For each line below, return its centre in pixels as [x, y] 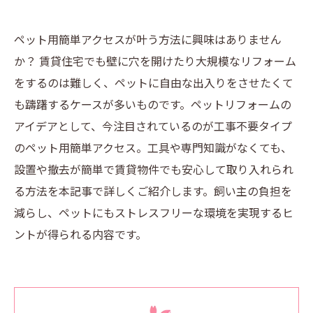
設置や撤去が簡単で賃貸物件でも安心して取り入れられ [154, 169]
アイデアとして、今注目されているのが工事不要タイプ [153, 126]
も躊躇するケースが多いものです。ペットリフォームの [153, 104]
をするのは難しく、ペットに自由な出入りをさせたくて [154, 82]
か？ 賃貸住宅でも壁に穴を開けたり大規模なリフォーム [155, 61]
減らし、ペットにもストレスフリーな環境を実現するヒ [154, 212]
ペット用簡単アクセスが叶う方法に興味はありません [148, 39]
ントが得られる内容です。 [80, 234]
